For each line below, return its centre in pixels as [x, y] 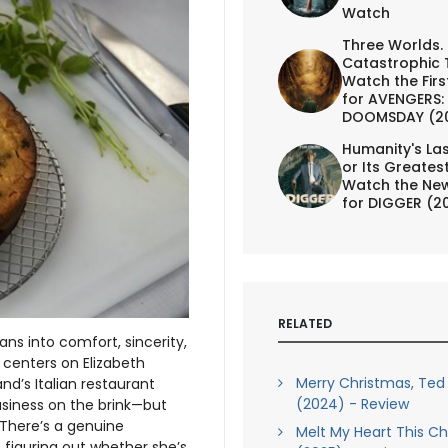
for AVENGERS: [392, 98]
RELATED [304, 323]
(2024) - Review [352, 404]
